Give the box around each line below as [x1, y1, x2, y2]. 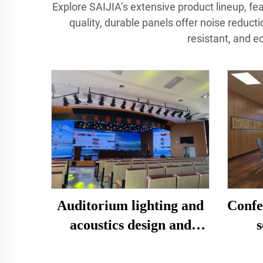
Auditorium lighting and [57, 198, 204, 214]
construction [93, 237, 168, 252]
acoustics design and [69, 217, 191, 233]
